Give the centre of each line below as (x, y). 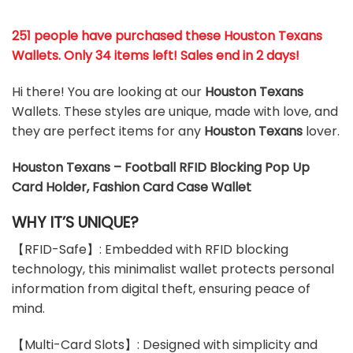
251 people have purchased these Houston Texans (167, 36)
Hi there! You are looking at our (108, 92)
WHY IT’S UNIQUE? (75, 222)
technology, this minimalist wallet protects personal (173, 269)
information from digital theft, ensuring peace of (161, 289)
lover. (321, 132)
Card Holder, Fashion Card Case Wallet (132, 188)
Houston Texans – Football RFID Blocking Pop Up (161, 168)
